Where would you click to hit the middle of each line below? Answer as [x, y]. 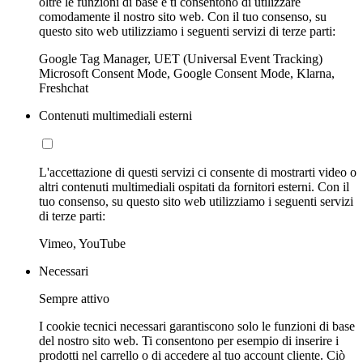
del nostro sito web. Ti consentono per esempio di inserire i [189, 340]
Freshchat [64, 88]
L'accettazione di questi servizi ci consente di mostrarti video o [198, 172]
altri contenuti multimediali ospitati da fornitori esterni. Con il [194, 186]
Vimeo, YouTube [82, 243]
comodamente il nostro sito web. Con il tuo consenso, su [183, 16]
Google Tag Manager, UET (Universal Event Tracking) [181, 58]
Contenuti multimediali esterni [115, 115]
